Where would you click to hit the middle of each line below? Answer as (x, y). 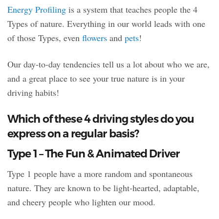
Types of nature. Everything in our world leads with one (106, 24)
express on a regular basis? (73, 134)
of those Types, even (45, 38)
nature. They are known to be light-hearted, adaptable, (103, 188)
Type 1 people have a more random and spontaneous (100, 174)
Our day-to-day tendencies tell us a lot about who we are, (109, 64)
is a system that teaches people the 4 (132, 10)
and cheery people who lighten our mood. (81, 202)
